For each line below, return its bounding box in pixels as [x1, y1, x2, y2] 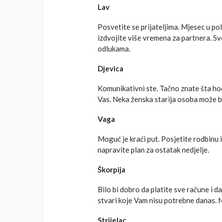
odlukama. [98, 44, 130, 54]
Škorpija [98, 165, 125, 174]
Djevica [98, 64, 123, 73]
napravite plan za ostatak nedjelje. [98, 145, 209, 155]
